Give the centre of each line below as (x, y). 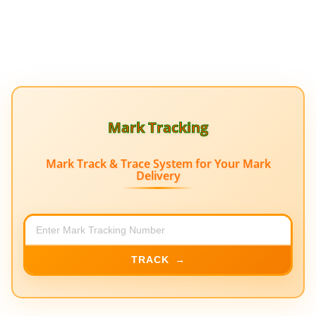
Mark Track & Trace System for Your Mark (158, 163)
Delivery (158, 175)
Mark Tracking (158, 128)
